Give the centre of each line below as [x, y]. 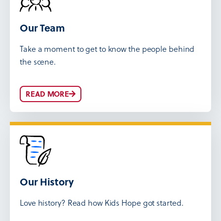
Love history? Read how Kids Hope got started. [102, 203]
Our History [47, 182]
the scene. [38, 62]
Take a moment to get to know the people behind [107, 49]
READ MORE [48, 94]
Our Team [43, 28]
